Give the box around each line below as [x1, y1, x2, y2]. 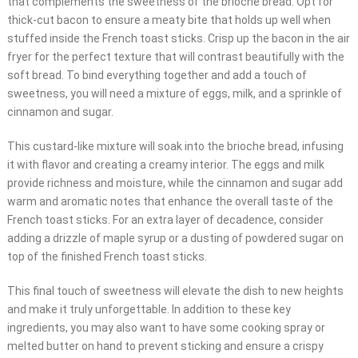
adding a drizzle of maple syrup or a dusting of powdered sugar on [6, 232, 344, 245]
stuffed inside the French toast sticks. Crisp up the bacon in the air [6, 32, 350, 46]
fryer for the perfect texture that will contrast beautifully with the [6, 50, 344, 64]
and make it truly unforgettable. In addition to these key [6, 303, 291, 316]
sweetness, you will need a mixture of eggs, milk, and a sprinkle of [6, 87, 342, 101]
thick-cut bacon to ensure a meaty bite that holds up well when [6, 14, 331, 27]
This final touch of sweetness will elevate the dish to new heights [6, 284, 344, 298]
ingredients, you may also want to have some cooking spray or [6, 321, 325, 335]
